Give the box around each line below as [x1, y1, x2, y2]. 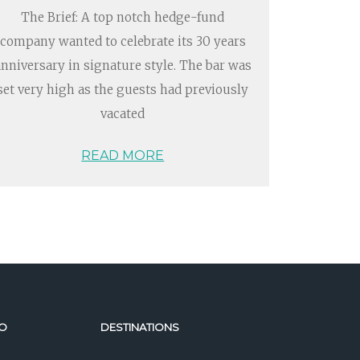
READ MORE [81, 148, 165, 163]
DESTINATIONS [100, 320, 179, 333]
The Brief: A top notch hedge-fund [21, 9, 225, 25]
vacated [100, 105, 145, 121]
